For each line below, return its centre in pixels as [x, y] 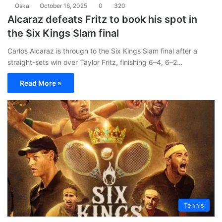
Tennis [194, 205]
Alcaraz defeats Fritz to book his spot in [102, 19]
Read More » [41, 83]
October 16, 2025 [63, 5]
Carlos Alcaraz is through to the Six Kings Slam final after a [102, 51]
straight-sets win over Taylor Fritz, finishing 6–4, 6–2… [95, 62]
